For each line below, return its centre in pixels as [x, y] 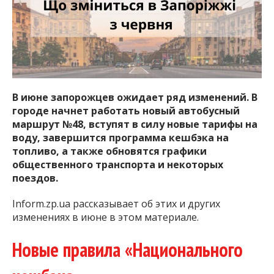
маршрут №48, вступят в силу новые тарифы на [135, 124]
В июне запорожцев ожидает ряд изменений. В [135, 98]
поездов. [35, 178]
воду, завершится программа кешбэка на [120, 138]
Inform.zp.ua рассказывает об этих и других [116, 204]
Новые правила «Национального [128, 250]
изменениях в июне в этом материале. [106, 217]
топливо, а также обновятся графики [109, 151]
